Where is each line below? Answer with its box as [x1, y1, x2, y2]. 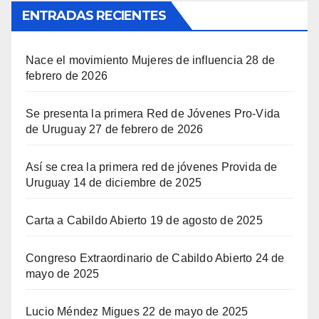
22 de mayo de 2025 [142, 305, 249, 318]
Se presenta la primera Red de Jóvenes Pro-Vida [26, 107, 281, 120]
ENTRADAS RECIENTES [22, 7, 166, 23]
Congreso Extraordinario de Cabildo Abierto [26, 251, 253, 264]
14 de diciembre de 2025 [73, 176, 202, 189]
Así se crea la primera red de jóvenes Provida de [26, 160, 278, 173]
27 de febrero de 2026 [89, 122, 204, 135]
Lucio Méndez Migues [26, 305, 140, 318]
